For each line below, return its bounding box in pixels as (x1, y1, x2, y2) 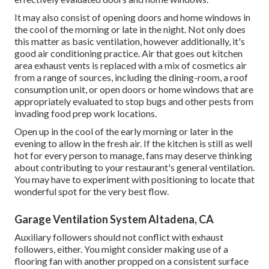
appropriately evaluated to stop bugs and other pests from (14, 95, 253, 107)
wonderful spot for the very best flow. (14, 186, 169, 198)
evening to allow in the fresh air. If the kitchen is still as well (14, 138, 252, 150)
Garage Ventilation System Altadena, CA (14, 213, 214, 226)
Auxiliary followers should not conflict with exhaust (14, 231, 223, 243)
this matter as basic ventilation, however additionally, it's (14, 35, 245, 47)
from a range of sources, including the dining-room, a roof (14, 71, 248, 83)
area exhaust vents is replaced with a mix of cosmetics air (14, 59, 247, 71)
